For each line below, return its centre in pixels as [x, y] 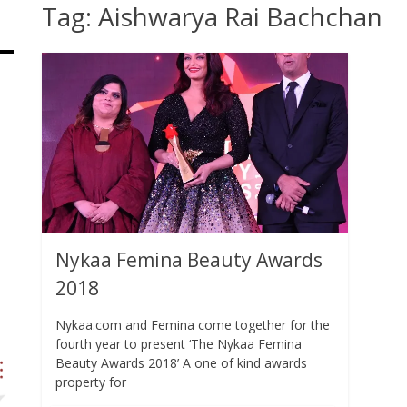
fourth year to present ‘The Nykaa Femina [179, 344]
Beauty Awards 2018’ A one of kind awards [181, 363]
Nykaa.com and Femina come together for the [193, 325]
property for [91, 382]
